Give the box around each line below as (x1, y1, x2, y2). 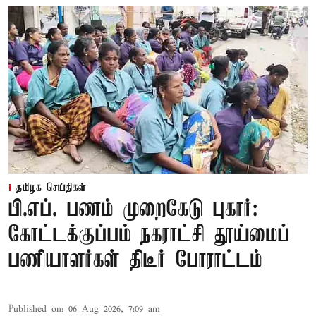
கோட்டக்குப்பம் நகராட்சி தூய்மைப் (8, 223, 290, 248)
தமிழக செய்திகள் (16, 182, 86, 195)
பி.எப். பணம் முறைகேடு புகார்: (8, 197, 258, 223)
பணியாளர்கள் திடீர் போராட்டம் (8, 248, 262, 274)
